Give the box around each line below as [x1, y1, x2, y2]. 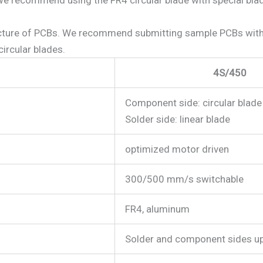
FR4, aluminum [125, 203, 190, 215]
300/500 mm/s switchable [125, 173, 244, 185]
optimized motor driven [125, 143, 229, 155]
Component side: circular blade [125, 96, 262, 109]
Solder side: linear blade [125, 113, 230, 125]
